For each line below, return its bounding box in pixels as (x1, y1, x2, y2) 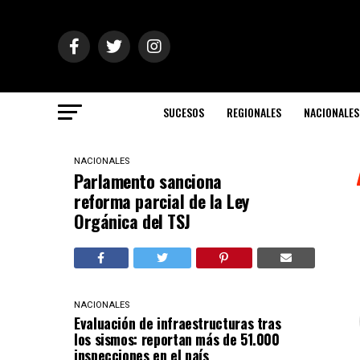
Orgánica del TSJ (74, 208, 190, 234)
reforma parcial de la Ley (74, 188, 249, 214)
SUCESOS (163, 104, 204, 121)
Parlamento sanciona (74, 168, 222, 194)
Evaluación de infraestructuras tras (74, 313, 281, 333)
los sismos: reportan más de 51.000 (74, 329, 280, 350)
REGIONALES (227, 104, 281, 121)
